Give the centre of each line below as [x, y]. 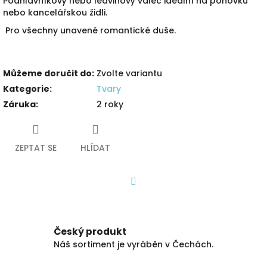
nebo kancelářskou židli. [55, 12]
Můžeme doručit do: [49, 73]
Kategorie [26, 89]
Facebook [155, 198]
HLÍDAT [95, 148]
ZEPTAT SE [36, 148]
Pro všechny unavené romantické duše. [89, 30]
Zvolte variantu [129, 73]
